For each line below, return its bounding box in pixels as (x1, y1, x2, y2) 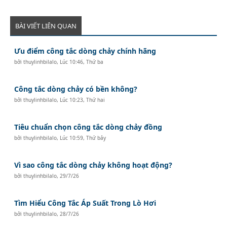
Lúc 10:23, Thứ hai (60, 96, 105, 103)
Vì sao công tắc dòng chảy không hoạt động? (14, 160, 173, 170)
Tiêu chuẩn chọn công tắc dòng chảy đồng (14, 122, 163, 132)
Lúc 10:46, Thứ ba (60, 58, 104, 65)
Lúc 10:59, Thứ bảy (60, 134, 106, 141)
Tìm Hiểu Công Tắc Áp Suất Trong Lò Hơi (14, 198, 157, 208)
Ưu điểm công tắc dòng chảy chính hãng (14, 46, 157, 56)
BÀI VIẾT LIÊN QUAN (15, 21, 77, 30)
